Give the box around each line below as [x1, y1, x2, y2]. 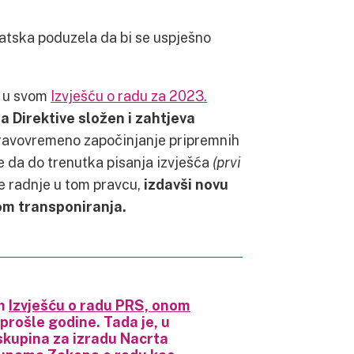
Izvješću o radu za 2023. [51, 87, 207, 104]
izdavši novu [144, 175, 228, 193]
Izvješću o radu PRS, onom [9, 296, 190, 314]
